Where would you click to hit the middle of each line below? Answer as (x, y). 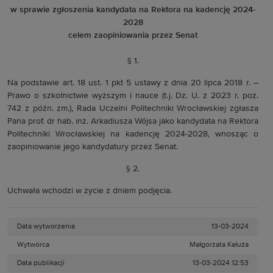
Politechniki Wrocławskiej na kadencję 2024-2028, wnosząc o (133, 134)
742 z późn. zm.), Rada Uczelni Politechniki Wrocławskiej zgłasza (133, 108)
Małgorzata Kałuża (219, 245)
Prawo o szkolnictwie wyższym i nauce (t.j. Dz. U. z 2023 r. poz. (133, 96)
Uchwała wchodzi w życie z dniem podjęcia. (90, 191)
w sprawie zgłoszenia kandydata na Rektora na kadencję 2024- (133, 10)
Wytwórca (33, 245)
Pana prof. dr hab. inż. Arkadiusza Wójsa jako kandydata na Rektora (133, 121)
